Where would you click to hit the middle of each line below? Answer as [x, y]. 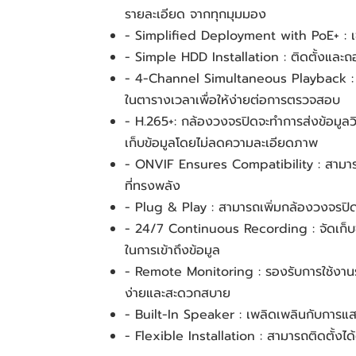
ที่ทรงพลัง [155, 186]
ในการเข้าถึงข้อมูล [172, 250]
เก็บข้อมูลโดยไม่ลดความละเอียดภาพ [221, 143]
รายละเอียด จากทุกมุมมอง [195, 14]
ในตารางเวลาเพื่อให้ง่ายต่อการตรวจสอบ [232, 100]
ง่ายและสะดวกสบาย [178, 293]
